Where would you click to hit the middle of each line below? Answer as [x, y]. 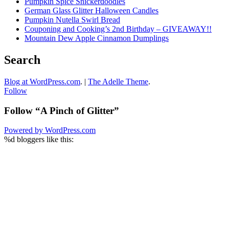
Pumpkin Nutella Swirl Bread [72, 20]
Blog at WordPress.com [42, 81]
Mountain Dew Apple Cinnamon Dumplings [97, 38]
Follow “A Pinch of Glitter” [62, 110]
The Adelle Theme [118, 81]
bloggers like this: [44, 140]
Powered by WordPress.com [50, 130]
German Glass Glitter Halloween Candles [91, 11]
